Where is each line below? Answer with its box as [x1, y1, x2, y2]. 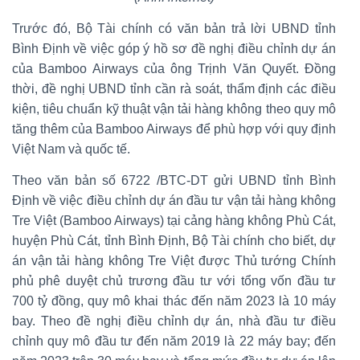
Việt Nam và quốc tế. [12, 141, 130, 156]
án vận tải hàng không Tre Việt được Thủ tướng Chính [12, 253, 336, 268]
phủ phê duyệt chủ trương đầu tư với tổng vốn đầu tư [12, 273, 336, 288]
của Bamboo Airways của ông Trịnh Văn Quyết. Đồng [12, 61, 336, 76]
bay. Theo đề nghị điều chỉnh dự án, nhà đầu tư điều [12, 313, 336, 328]
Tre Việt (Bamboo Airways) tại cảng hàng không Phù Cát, [12, 213, 336, 227]
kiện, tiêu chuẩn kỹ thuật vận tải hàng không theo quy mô [12, 101, 336, 116]
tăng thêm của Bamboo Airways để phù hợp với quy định [12, 121, 336, 136]
